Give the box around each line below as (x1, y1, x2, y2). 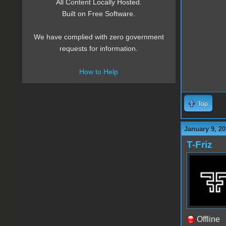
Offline (196, 215, 220, 224)
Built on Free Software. (62, 10, 136, 18)
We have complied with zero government (33, 33, 164, 41)
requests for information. (60, 44, 138, 53)
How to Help (79, 68, 119, 76)
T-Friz (186, 139, 212, 150)
